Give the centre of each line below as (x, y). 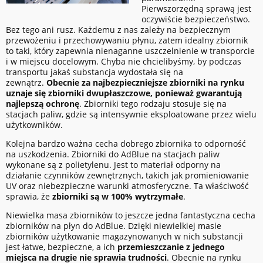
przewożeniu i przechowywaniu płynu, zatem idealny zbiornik (127, 41)
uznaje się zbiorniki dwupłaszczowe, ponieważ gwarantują (124, 93)
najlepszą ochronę (43, 104)
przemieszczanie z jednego (171, 247)
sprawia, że (29, 197)
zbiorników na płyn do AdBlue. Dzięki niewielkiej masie (114, 226)
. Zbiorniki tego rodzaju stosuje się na (153, 104)
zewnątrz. (26, 83)
